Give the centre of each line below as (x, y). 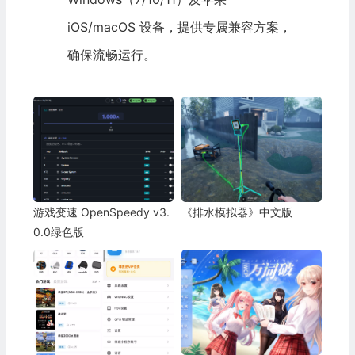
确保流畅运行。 (111, 55)
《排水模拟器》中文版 (237, 212)
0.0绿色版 (58, 231)
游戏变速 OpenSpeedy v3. (101, 212)
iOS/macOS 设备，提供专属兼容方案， (179, 27)
